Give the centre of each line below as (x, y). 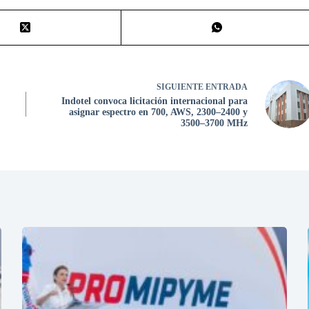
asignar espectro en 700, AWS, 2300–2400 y (158, 112)
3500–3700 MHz (214, 123)
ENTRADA (226, 87)
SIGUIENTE (181, 87)
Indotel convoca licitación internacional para (154, 101)
